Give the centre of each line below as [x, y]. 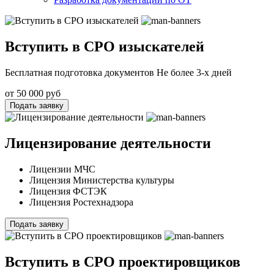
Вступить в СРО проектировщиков [123, 261]
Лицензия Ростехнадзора [81, 202]
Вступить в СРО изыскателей [105, 46]
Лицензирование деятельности [108, 143]
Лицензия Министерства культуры [102, 180]
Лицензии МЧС [62, 169]
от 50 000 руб [33, 93]
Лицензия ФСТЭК [68, 191]
